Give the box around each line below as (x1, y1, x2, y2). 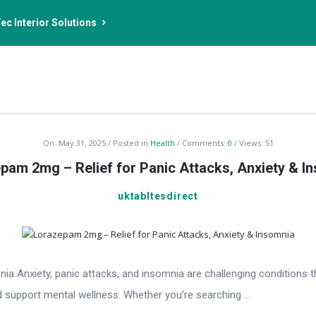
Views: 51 (238, 138, 274, 148)
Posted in (112, 138, 150, 148)
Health (150, 138, 175, 148)
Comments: (181, 138, 228, 148)
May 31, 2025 (58, 138, 106, 148)
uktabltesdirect (118, 190, 198, 202)
